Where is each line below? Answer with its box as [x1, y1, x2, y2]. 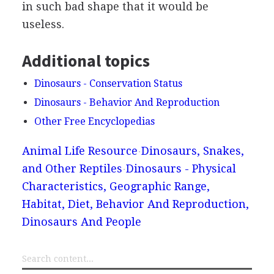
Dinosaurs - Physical [125, 162, 236, 175]
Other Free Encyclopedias [34, 116, 155, 127]
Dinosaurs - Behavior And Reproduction [34, 97, 220, 108]
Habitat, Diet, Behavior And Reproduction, [21, 198, 249, 210]
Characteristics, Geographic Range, [21, 180, 210, 193]
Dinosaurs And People [21, 215, 141, 228]
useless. [21, 18, 64, 31]
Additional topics [21, 50, 150, 72]
